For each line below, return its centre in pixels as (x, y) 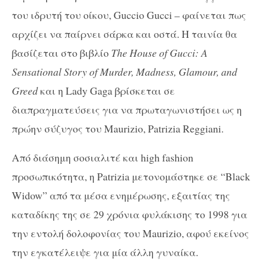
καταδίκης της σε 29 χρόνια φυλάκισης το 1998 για (130, 214)
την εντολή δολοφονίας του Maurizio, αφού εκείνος (130, 233)
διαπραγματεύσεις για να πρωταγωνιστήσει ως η (127, 109)
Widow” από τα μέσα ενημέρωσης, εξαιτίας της (121, 195)
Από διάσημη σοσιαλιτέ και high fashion (103, 158)
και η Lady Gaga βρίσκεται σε (106, 90)
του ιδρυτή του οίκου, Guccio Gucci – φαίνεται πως (129, 14)
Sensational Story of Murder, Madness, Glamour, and (125, 71)
